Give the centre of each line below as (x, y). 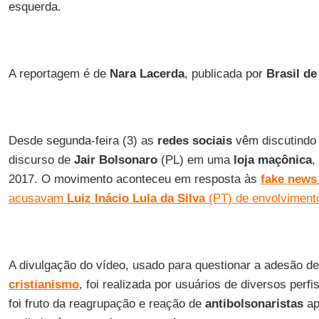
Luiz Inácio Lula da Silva (134, 198)
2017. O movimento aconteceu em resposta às (134, 179)
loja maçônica (272, 160)
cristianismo (43, 284)
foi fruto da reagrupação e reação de (106, 304)
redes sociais (194, 141)
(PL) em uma (195, 160)
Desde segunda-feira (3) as (83, 141)
